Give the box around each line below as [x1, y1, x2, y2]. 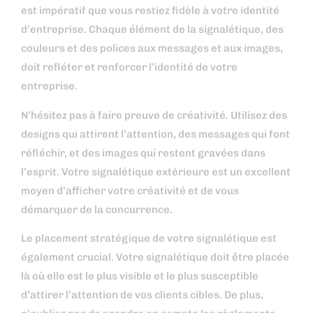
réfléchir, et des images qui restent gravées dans [21, 146, 265, 159]
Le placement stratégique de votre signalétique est [21, 231, 277, 245]
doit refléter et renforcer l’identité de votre [21, 61, 238, 74]
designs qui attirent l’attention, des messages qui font [21, 127, 290, 140]
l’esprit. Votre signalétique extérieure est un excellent [21, 165, 291, 178]
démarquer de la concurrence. [21, 203, 173, 216]
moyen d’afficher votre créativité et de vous [21, 184, 239, 197]
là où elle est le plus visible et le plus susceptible [21, 269, 259, 282]
